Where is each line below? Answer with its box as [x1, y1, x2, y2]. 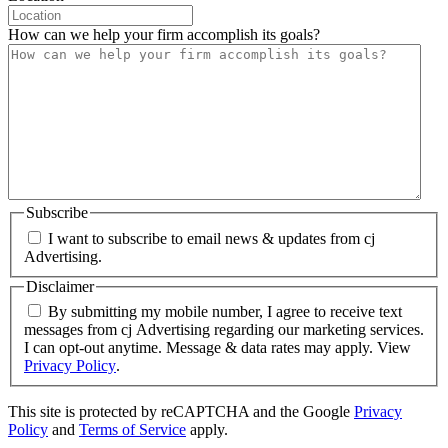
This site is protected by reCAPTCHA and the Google [8, 403, 354, 421]
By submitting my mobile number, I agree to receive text [48, 303, 402, 321]
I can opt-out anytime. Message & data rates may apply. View [24, 339, 411, 357]
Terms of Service [79, 421, 186, 439]
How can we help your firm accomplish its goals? [8, 25, 320, 43]
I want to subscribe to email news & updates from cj [48, 229, 375, 247]
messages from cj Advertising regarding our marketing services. [24, 321, 424, 339]
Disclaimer [26, 277, 94, 295]
